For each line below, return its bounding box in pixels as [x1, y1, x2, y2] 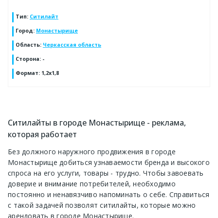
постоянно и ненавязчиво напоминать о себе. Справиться [8, 190, 210, 200]
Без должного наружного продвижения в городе [8, 147, 176, 157]
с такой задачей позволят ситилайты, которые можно [8, 200, 196, 210]
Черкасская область [43, 41, 101, 48]
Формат [16, 69, 38, 76]
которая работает [8, 128, 77, 140]
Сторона [16, 55, 39, 62]
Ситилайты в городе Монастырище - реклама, [8, 117, 186, 128]
